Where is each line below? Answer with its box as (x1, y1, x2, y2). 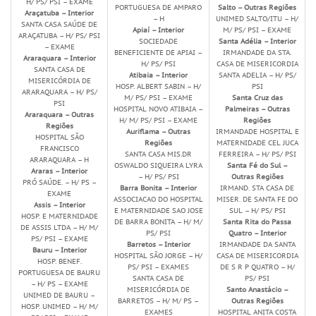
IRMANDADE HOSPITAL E (215, 126, 299, 137)
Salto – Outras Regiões (218, 2, 296, 13)
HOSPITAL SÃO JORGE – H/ (114, 250, 202, 261)
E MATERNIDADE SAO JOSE (114, 205, 203, 216)
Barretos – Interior (126, 239, 190, 250)
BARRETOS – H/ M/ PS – (118, 296, 199, 306)
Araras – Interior (31, 166, 87, 176)
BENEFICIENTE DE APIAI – (114, 47, 202, 58)
